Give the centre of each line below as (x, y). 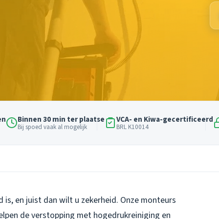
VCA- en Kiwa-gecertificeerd (164, 119)
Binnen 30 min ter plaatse (61, 119)
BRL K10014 (132, 127)
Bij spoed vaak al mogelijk (52, 127)
